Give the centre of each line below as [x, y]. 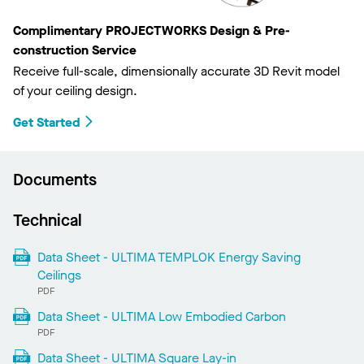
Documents [55, 180]
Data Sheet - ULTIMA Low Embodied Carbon [161, 317]
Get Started [47, 123]
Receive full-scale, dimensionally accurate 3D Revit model [176, 71]
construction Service [75, 50]
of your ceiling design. [75, 91]
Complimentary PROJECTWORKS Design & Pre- [152, 31]
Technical [48, 221]
